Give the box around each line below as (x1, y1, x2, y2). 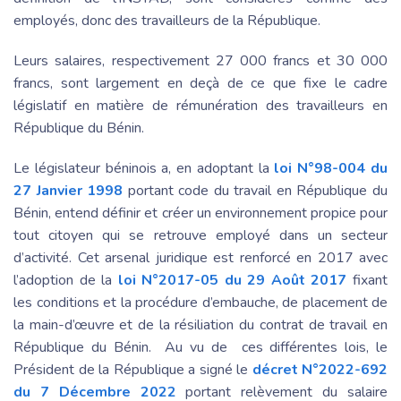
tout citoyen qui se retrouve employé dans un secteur (13, 225, 388, 245)
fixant (346, 269, 388, 290)
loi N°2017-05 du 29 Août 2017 (117, 269, 347, 290)
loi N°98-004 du (274, 158, 388, 178)
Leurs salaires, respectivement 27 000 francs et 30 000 (13, 50, 388, 71)
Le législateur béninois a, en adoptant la (13, 158, 275, 178)
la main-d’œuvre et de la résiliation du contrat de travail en (13, 314, 388, 335)
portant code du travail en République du (123, 180, 388, 200)
